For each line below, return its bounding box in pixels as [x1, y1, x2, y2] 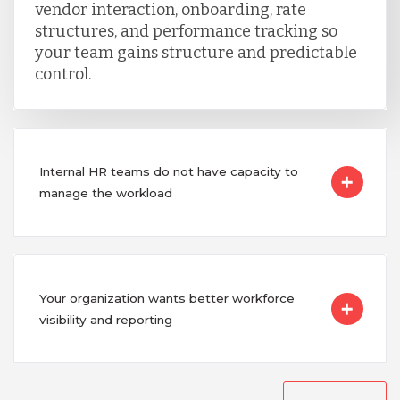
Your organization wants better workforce [38, 291, 295, 306]
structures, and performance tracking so [34, 21, 337, 42]
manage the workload [38, 186, 172, 201]
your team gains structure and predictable [34, 43, 357, 63]
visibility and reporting [38, 312, 172, 328]
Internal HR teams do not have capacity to [38, 164, 298, 179]
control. [34, 64, 91, 85]
